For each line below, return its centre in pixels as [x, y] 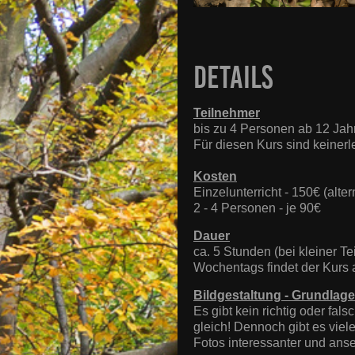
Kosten [215, 176]
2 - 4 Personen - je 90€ [257, 208]
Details [233, 77]
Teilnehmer [227, 113]
